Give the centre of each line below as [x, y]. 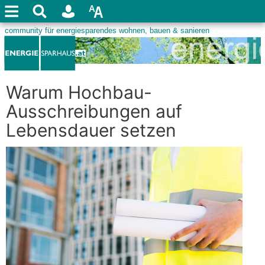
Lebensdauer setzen [91, 130]
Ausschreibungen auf [94, 111]
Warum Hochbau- [79, 92]
